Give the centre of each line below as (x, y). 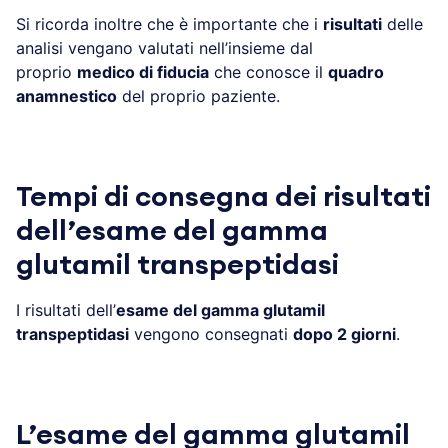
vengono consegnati (211, 333)
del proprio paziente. (198, 95)
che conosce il (268, 71)
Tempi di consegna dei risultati (223, 196)
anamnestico (66, 95)
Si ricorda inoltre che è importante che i (169, 23)
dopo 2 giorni (344, 333)
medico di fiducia (143, 71)
